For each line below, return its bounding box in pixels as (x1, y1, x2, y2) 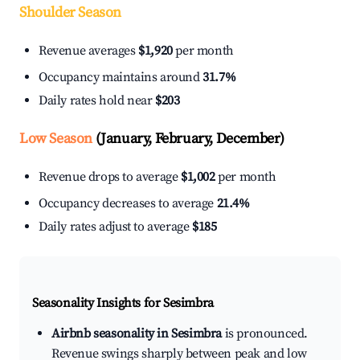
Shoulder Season (19, 3, 121, 22)
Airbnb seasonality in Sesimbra (51, 325, 222, 342)
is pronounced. (222, 325, 308, 342)
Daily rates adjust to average (39, 219, 192, 235)
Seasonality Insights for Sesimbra (32, 295, 214, 312)
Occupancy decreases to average (39, 195, 217, 212)
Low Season (19, 129, 92, 149)
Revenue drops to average (39, 169, 181, 186)
